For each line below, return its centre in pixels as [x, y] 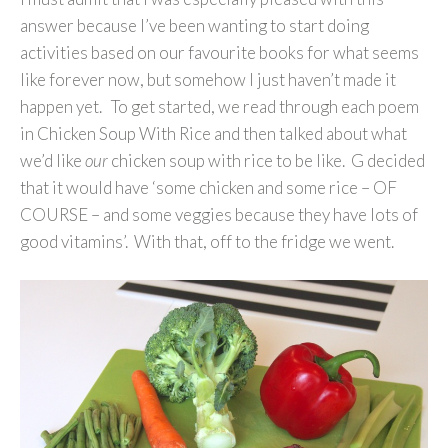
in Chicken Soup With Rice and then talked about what [213, 133]
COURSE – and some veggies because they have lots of [219, 214]
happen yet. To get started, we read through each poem [219, 106]
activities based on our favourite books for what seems [219, 52]
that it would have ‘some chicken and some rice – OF [208, 187]
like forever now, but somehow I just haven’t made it [208, 79]
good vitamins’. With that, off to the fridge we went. [207, 241]
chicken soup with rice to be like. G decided [266, 160]
